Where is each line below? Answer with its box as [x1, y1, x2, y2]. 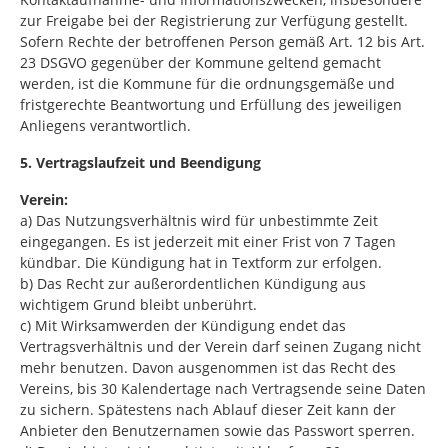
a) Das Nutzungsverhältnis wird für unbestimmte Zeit [20, 211, 378, 230]
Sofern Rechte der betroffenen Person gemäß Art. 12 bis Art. [20, 32, 425, 51]
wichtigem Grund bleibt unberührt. [20, 295, 257, 314]
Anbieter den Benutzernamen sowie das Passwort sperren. [20, 421, 415, 440]
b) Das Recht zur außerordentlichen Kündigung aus [20, 274, 366, 293]
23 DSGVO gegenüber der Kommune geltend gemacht [20, 53, 381, 72]
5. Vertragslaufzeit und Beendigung [20, 153, 261, 172]
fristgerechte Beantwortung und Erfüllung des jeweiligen [20, 95, 402, 114]
